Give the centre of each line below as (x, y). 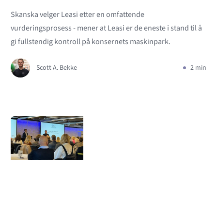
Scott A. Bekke (57, 68)
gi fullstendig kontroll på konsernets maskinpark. (91, 42)
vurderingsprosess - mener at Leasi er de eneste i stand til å (107, 28)
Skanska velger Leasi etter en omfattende (78, 15)
